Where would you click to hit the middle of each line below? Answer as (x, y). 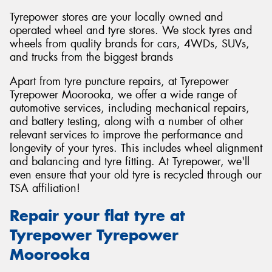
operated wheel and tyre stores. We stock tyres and (131, 31)
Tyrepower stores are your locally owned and (116, 17)
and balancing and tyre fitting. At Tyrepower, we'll (130, 162)
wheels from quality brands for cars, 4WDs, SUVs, (130, 44)
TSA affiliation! (45, 189)
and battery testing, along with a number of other (127, 122)
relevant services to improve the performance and (126, 135)
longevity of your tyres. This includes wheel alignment (136, 148)
